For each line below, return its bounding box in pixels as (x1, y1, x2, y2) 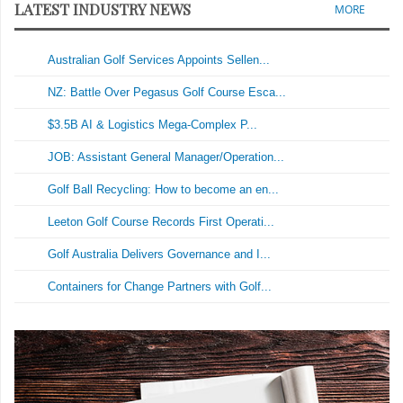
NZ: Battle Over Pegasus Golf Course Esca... (48, 85, 287, 100)
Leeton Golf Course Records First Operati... (48, 215, 275, 229)
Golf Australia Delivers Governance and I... (48, 247, 272, 262)
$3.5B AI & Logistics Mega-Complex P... (48, 118, 258, 132)
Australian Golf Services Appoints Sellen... (48, 53, 271, 67)
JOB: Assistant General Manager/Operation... (48, 150, 285, 165)
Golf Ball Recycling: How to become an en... (48, 183, 280, 197)
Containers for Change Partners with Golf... (48, 280, 273, 294)
